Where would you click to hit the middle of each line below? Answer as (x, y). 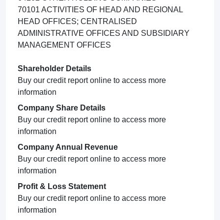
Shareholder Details (55, 69)
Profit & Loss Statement (62, 186)
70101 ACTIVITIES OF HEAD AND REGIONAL (100, 10)
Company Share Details (62, 108)
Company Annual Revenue (68, 147)
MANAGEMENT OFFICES (64, 45)
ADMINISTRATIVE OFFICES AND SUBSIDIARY (104, 33)
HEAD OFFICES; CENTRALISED (77, 21)
